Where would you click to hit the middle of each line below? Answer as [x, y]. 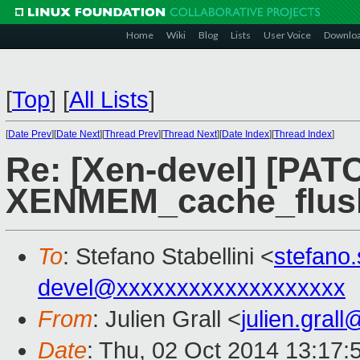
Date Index [245, 134]
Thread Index [303, 134]
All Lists [109, 100]
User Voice [287, 35]
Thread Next [190, 134]
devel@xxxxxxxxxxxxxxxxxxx [192, 288]
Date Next [78, 134]
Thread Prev [131, 134]
